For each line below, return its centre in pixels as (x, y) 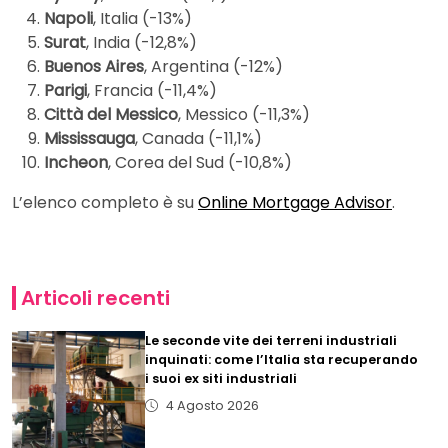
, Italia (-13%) (142, 19)
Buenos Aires (94, 67)
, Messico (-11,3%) (244, 115)
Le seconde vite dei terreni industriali (271, 341)
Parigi (65, 91)
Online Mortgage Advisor (295, 203)
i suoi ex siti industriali (221, 379)
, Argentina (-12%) (213, 67)
